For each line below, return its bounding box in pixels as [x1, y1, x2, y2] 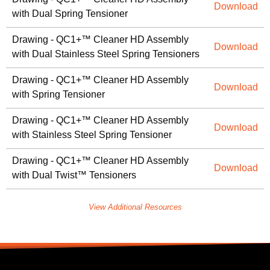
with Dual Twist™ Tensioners [12, 170, 136, 181]
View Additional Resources [88, 202, 182, 212]
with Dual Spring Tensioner [12, 8, 128, 19]
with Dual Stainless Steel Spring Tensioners [12, 49, 199, 60]
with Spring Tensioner [12, 89, 105, 100]
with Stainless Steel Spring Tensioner [12, 130, 172, 140]
